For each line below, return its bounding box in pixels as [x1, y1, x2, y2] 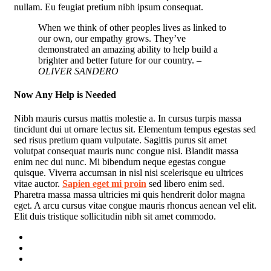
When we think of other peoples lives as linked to [38, 22, 226, 33]
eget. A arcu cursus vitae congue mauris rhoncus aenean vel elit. [14, 200, 256, 211]
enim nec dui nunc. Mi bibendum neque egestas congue [14, 157, 226, 168]
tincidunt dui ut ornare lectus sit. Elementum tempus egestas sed [14, 124, 256, 135]
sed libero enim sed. [146, 178, 224, 189]
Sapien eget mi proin [62, 178, 146, 189]
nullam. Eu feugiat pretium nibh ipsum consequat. [14, 1, 203, 12]
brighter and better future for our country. [38, 54, 197, 65]
